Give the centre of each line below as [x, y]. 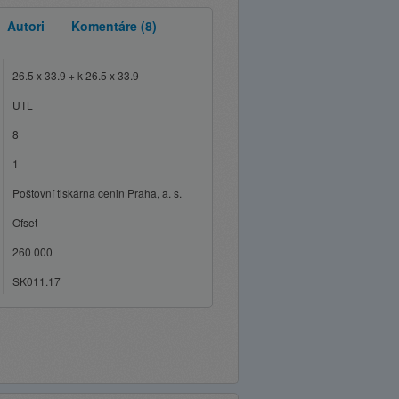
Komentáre [106, 26]
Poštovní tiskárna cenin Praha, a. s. [97, 193]
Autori [26, 26]
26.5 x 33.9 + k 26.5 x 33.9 [76, 75]
